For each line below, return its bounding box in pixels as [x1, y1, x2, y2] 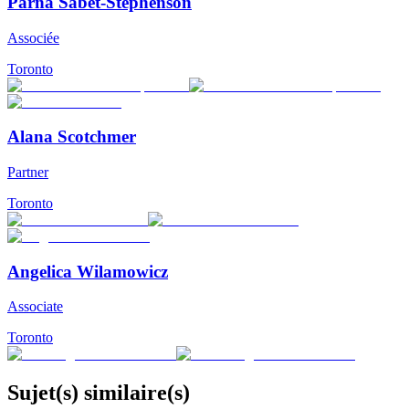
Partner [7, 164, 48, 180]
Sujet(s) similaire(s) [7, 381, 190, 405]
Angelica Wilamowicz [7, 261, 168, 281]
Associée [7, 29, 59, 46]
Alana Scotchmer [7, 127, 136, 147]
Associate [7, 299, 63, 315]
